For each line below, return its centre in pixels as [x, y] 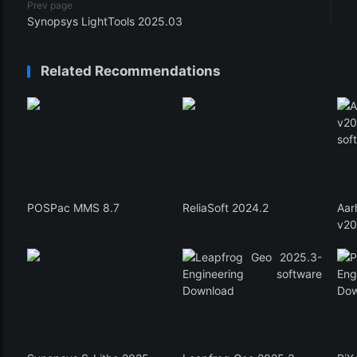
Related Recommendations [131, 71]
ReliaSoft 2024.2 [225, 207]
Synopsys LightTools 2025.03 [105, 22]
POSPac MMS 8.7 [73, 207]
